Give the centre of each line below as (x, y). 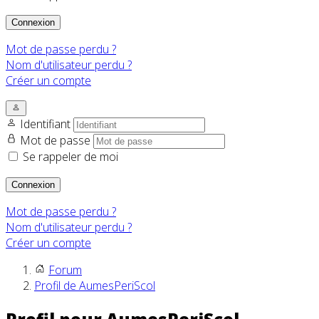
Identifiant (47, 124)
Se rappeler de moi (70, 157)
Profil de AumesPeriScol (95, 286)
